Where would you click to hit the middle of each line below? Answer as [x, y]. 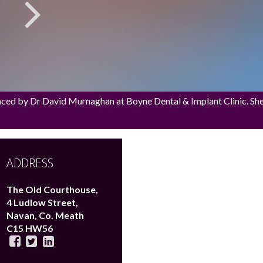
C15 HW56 [29, 228]
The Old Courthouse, [52, 190]
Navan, [22, 215]
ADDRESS [30, 163]
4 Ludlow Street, [42, 203]
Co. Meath [61, 215]
